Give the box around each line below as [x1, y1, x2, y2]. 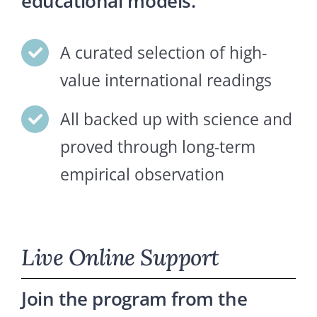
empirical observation [60, 163, 225, 186]
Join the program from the [21, 286, 248, 312]
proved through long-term [60, 135, 256, 158]
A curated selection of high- [60, 41, 267, 64]
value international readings [60, 69, 272, 92]
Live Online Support [21, 243, 219, 272]
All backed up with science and [60, 108, 293, 131]
